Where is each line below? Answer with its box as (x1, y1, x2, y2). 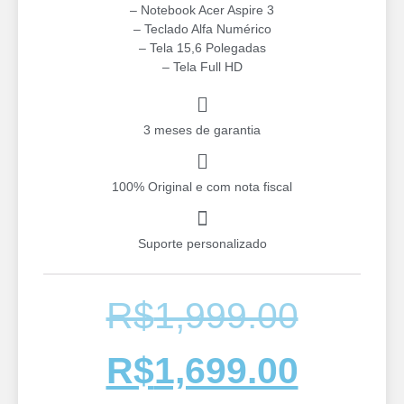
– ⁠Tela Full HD (161, 60, 243, 74)
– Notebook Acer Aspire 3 (130, 3, 274, 17)
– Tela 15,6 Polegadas (138, 41, 266, 55)
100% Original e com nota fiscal (112, 179, 292, 195)
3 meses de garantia (143, 123, 261, 138)
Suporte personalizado (137, 236, 267, 252)
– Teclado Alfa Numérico (133, 22, 271, 36)
